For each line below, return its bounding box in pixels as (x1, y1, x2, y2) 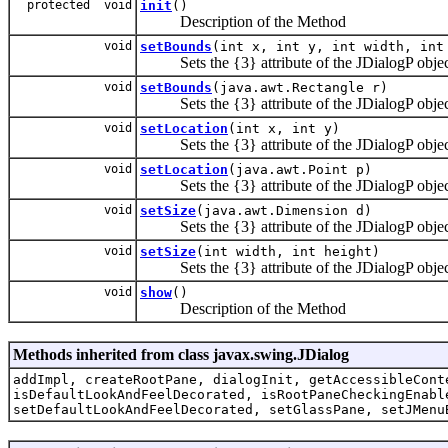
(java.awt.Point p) (228, 161, 372, 177)
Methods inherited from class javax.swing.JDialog (13, 345, 349, 363)
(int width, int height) (196, 243, 380, 259)
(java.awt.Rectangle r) (212, 79, 388, 95)
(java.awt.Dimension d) (196, 202, 372, 218)
